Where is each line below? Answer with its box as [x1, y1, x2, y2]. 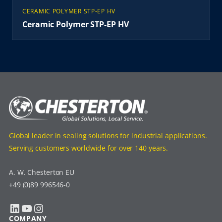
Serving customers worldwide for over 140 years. [8, 143, 168, 153]
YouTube [20, 199, 27, 216]
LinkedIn [8, 199, 16, 216]
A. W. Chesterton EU [8, 167, 75, 177]
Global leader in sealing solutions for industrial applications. [8, 131, 207, 141]
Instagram [32, 199, 43, 216]
